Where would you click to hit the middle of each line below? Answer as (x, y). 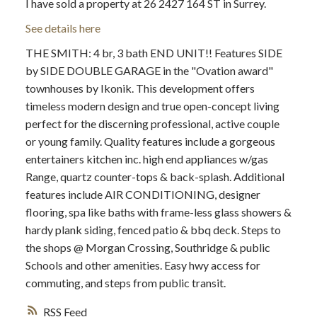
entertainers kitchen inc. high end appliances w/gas (146, 158)
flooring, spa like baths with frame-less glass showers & (158, 212)
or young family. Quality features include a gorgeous (150, 141)
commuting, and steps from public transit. (125, 282)
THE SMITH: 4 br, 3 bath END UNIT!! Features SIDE (154, 52)
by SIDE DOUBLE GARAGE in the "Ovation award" (149, 70)
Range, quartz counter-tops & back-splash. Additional (155, 176)
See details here (63, 28)
